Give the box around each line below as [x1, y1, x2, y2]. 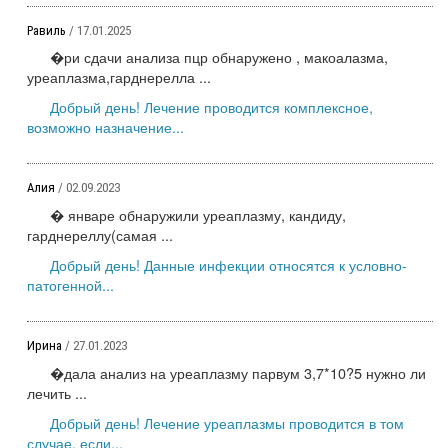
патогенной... [27, 273, 114, 295]
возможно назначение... [27, 116, 184, 138]
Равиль [27, 22, 69, 38]
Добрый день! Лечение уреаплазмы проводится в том [50, 411, 404, 433]
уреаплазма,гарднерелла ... [27, 66, 211, 88]
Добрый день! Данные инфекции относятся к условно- [50, 253, 407, 275]
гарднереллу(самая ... [27, 223, 173, 245]
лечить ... [27, 381, 87, 403]
